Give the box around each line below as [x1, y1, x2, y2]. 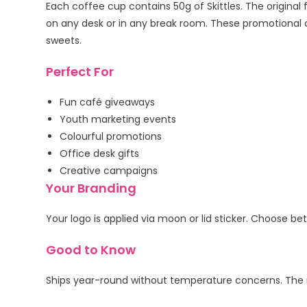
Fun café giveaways [60, 95, 156, 109]
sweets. [46, 34, 82, 47]
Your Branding [46, 180, 137, 197]
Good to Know [46, 241, 136, 258]
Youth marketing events [60, 112, 177, 126]
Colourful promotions [60, 130, 162, 143]
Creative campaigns [60, 164, 158, 177]
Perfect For [46, 63, 114, 80]
